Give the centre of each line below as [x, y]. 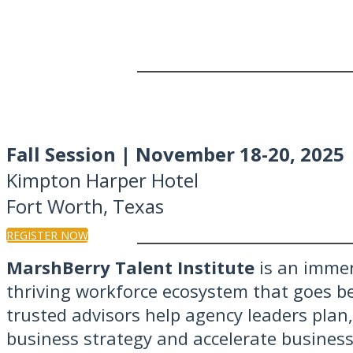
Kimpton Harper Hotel [102, 180]
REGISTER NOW [47, 235]
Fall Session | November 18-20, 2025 [175, 154]
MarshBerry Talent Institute [130, 267]
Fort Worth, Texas [85, 206]
